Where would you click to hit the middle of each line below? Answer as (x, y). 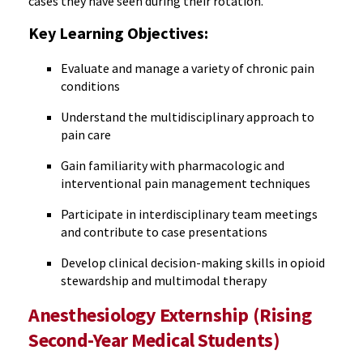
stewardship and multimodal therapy (164, 280)
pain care (86, 135)
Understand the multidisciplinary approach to (188, 117)
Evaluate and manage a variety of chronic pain (188, 68)
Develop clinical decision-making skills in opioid (193, 263)
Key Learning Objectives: (118, 33)
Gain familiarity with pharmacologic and (173, 165)
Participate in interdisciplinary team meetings (189, 214)
